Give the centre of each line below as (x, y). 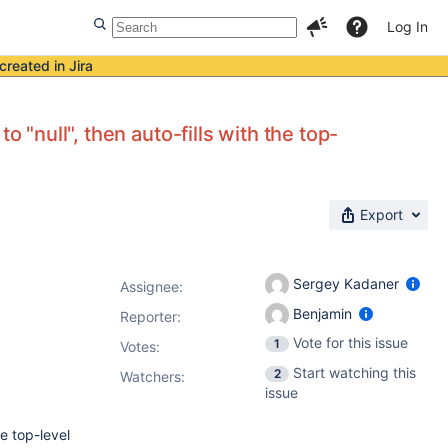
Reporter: (150, 316)
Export (381, 214)
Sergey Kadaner (346, 283)
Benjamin (322, 313)
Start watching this (354, 372)
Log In (407, 26)
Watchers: (152, 376)
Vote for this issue (350, 342)
